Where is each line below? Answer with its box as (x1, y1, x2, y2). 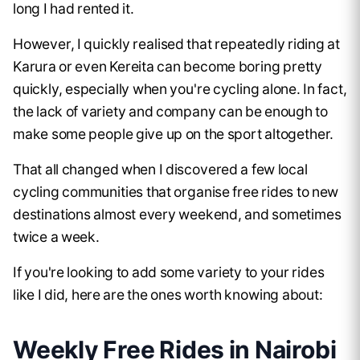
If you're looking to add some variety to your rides (13, 264, 325, 281)
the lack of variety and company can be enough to (13, 103, 329, 121)
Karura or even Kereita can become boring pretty (13, 58, 322, 76)
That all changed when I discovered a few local (13, 161, 308, 178)
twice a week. (13, 228, 100, 246)
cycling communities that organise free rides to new (13, 183, 339, 201)
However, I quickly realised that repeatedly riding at (13, 35, 340, 53)
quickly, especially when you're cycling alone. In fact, (13, 80, 347, 98)
